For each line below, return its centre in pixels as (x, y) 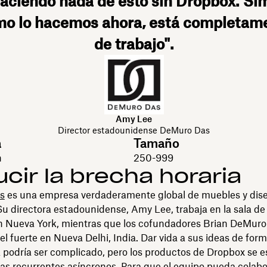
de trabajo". (134, 44)
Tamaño (156, 143)
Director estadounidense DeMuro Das (134, 130)
